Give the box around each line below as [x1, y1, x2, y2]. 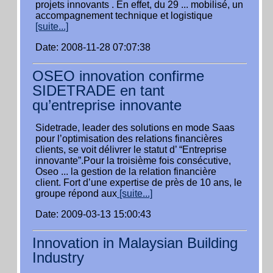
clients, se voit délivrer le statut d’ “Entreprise [35, 144, 227, 155]
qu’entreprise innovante [32, 97, 182, 113]
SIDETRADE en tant [32, 82, 165, 99]
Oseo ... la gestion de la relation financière [35, 166, 216, 177]
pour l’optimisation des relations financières [35, 133, 222, 144]
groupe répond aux [35, 188, 117, 199]
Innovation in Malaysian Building [32, 235, 238, 251]
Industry [32, 249, 84, 266]
